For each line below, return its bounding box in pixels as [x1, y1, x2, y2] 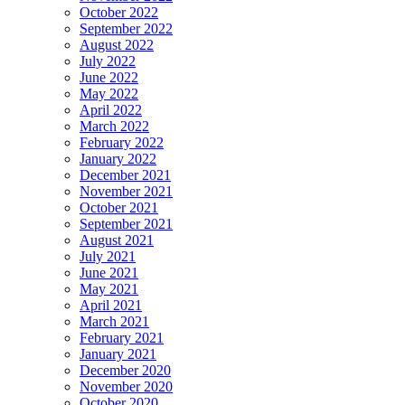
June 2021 [80, 264, 138, 280]
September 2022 [80, 20, 173, 36]
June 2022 [80, 69, 138, 85]
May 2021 [80, 280, 138, 297]
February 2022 [80, 134, 164, 150]
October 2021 [80, 199, 158, 215]
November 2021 [80, 183, 173, 199]
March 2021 [80, 313, 149, 329]
